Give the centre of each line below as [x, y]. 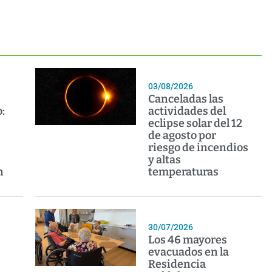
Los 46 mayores [188, 240]
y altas [165, 160]
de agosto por [182, 136]
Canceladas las [186, 99]
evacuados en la [189, 252]
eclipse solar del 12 [195, 124]
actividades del [187, 111]
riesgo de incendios [199, 148]
